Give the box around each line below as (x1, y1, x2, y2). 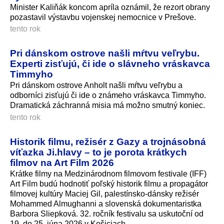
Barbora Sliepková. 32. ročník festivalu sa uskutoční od (10, 209, 203, 218)
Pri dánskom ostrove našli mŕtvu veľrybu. (10, 47, 199, 59)
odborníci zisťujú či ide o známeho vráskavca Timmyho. (10, 91, 206, 100)
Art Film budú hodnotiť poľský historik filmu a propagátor (10, 179, 208, 188)
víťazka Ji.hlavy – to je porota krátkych (10, 146, 187, 158)
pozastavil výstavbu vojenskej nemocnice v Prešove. (10, 12, 196, 21)
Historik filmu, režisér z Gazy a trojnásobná (10, 136, 206, 147)
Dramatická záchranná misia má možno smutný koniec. (10, 101, 205, 110)
